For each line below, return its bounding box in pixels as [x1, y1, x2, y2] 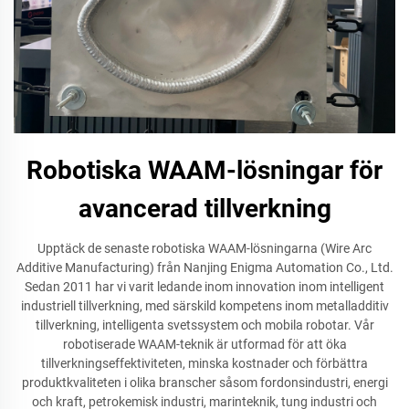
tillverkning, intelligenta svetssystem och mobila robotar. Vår [35, 317, 374, 332]
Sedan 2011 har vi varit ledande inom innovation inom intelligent [25, 278, 384, 294]
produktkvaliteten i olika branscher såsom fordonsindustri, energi [21, 374, 388, 390]
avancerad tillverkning [78, 193, 331, 224]
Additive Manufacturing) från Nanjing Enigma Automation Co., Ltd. [16, 259, 393, 275]
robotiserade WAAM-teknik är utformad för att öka [62, 336, 347, 351]
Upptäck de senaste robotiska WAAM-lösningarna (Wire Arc [37, 240, 372, 256]
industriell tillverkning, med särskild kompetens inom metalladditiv [20, 298, 389, 313]
